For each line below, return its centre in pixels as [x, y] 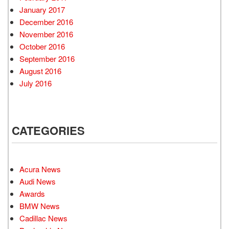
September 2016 [47, 58]
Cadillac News [43, 218]
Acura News [40, 169]
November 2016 [46, 34]
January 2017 [42, 9]
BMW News [40, 205]
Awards [32, 193]
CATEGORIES [48, 130]
